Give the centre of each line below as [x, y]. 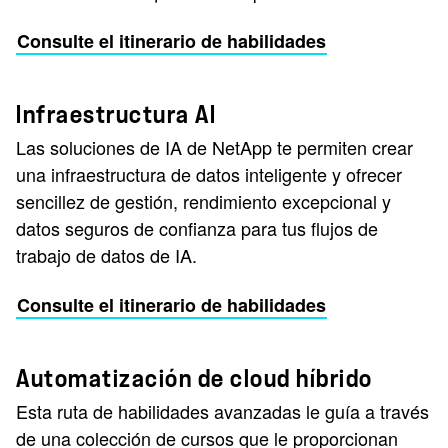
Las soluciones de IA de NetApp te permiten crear [214, 147]
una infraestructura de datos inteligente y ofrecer [209, 174]
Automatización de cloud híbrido [194, 379]
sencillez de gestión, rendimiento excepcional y [203, 201]
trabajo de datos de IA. [106, 255]
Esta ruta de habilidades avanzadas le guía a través [222, 411]
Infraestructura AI [116, 115]
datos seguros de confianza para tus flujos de [197, 228]
